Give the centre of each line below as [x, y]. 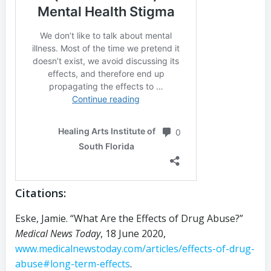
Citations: [41, 193]
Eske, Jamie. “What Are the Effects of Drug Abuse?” [129, 218]
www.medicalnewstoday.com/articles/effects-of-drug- [135, 248]
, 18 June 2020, [133, 233]
